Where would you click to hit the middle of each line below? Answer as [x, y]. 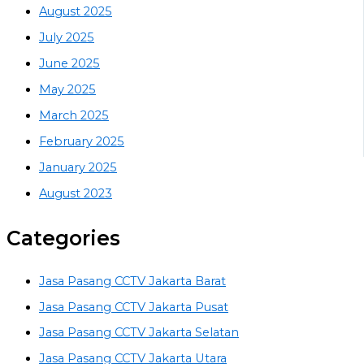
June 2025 [69, 63]
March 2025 [74, 115]
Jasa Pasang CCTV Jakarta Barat [132, 281]
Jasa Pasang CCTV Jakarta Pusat [134, 307]
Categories [63, 238]
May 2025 [67, 89]
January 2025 [78, 167]
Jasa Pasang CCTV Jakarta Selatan [139, 333]
